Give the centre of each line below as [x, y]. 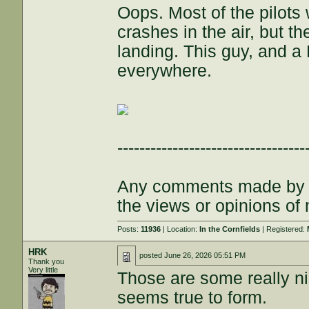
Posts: [129, 229]
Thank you [47, 261]
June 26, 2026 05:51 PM [205, 255]
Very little [43, 270]
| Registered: [284, 229]
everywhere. [165, 71]
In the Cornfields [230, 229]
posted [152, 255]
